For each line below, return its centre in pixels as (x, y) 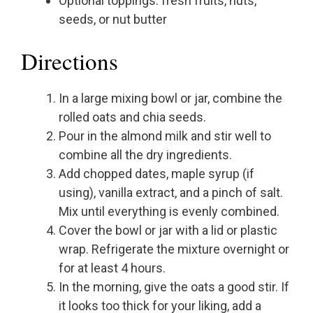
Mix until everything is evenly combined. (169, 212)
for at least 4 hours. (112, 268)
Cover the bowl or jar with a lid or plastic (168, 231)
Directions (70, 61)
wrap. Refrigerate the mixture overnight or (174, 249)
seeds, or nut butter (113, 20)
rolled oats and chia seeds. (132, 117)
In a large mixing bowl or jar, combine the (170, 99)
